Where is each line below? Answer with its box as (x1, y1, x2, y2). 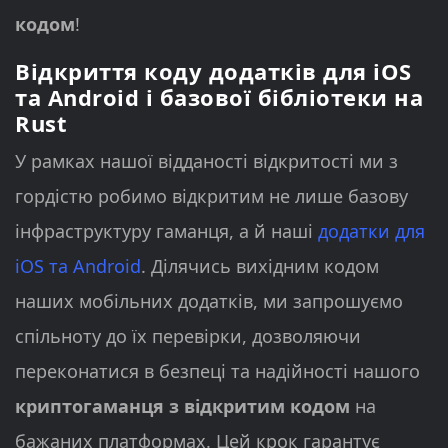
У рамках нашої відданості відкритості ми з (15, 148, 398, 173)
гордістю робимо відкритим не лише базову (15, 183, 408, 208)
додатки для (318, 218, 425, 243)
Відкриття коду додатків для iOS (15, 55, 412, 86)
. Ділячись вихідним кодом (141, 253, 379, 278)
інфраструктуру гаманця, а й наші (15, 218, 318, 243)
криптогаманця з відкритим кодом (15, 393, 350, 418)
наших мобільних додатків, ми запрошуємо (15, 288, 403, 313)
